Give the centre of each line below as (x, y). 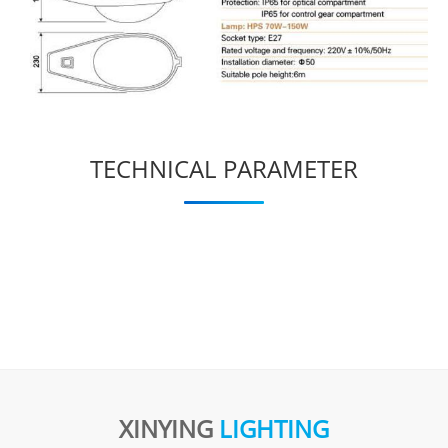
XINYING (169, 428)
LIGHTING (274, 428)
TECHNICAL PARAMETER (224, 168)
